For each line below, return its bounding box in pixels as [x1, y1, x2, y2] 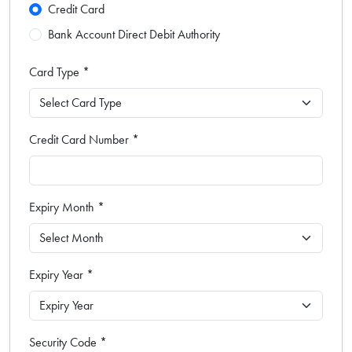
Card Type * [29, 63, 90, 80]
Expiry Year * [29, 266, 93, 283]
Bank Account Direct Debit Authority [48, 25, 220, 42]
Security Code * [29, 333, 107, 350]
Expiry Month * [29, 198, 104, 215]
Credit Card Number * [29, 130, 139, 148]
